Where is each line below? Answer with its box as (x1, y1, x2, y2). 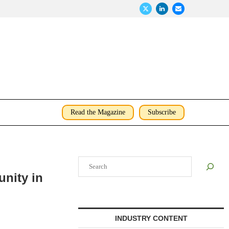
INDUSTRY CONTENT (114, 214, 188, 222)
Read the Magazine (71, 108, 125, 116)
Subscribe (148, 108, 176, 116)
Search (78, 156, 98, 164)
